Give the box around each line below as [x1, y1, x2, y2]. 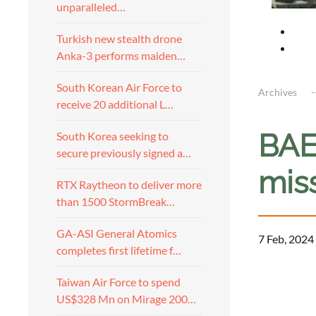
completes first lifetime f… [56, 243, 181, 257]
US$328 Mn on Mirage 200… [56, 292, 196, 305]
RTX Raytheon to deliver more [56, 178, 202, 191]
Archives [258, 85, 297, 98]
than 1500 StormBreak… [56, 195, 175, 208]
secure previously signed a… [56, 146, 191, 159]
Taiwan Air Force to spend [56, 275, 181, 288]
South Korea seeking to [56, 129, 169, 142]
